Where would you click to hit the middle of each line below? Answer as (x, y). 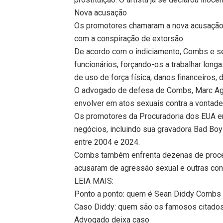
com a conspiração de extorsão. (130, 38)
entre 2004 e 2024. (107, 142)
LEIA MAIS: (94, 181)
